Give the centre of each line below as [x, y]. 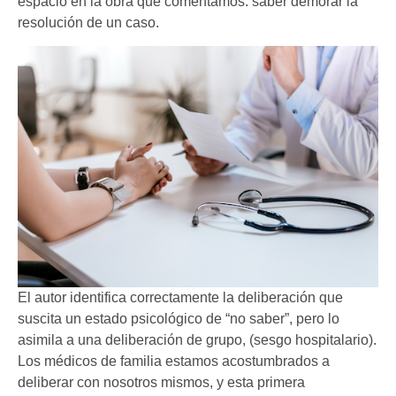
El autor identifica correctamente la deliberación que [180, 297]
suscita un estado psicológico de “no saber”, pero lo [179, 318]
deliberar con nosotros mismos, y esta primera [161, 382]
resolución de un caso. [88, 22]
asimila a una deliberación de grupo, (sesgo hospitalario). [197, 339]
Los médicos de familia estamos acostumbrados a [174, 361]
